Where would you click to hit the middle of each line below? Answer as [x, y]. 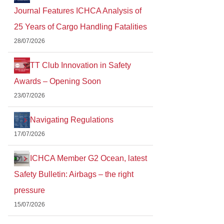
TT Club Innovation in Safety [80, 65]
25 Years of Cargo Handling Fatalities [80, 26]
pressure [29, 190]
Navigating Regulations [72, 119]
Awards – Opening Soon [57, 81]
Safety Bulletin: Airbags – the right [74, 174]
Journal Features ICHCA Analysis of [78, 10]
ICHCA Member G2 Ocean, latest [88, 158]
